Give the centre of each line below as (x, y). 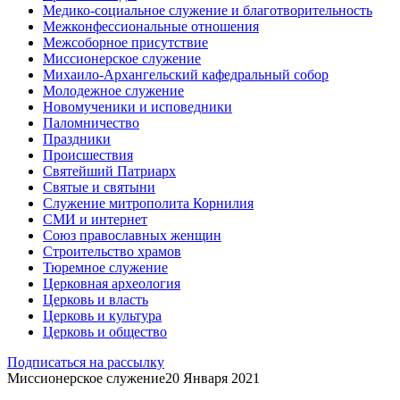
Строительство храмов (112, 251)
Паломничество (91, 122)
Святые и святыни (99, 187)
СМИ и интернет (95, 219)
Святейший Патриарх (109, 171)
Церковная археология (112, 283)
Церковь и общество (105, 331)
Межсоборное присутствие (125, 42)
